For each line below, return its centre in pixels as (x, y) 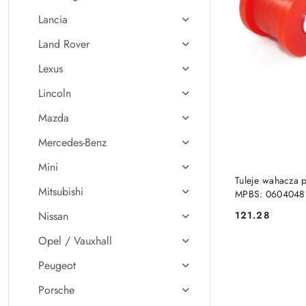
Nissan (53, 216)
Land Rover (64, 44)
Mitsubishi (61, 192)
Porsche (56, 290)
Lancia (53, 19)
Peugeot (57, 265)
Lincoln (55, 93)
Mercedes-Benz (72, 142)
